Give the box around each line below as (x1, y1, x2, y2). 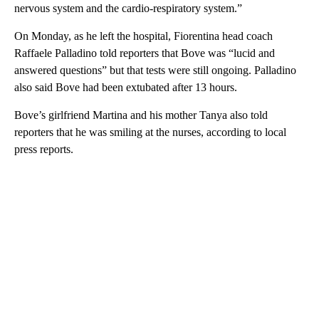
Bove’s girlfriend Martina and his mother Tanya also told (14, 108, 268, 121)
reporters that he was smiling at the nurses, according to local (14, 125, 286, 138)
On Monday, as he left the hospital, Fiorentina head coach (14, 29, 273, 42)
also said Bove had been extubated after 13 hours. (14, 80, 237, 93)
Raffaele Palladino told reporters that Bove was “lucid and (14, 46, 275, 59)
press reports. (14, 142, 73, 155)
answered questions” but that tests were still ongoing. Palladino (14, 63, 296, 76)
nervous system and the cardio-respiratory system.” (14, 1, 242, 14)
